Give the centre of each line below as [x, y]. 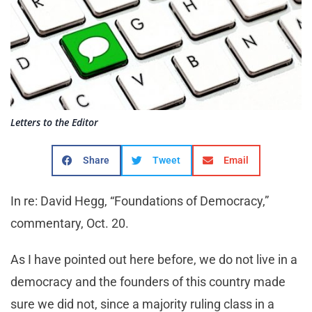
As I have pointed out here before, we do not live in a [154, 260]
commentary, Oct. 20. [70, 224]
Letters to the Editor [54, 123]
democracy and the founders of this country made [148, 282]
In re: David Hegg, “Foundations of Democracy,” [140, 201]
